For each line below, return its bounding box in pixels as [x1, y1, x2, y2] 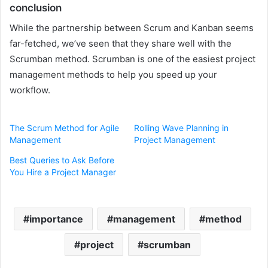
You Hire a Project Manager [10, 166, 116, 177]
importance [29, 212, 83, 225]
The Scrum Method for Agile [10, 122, 119, 133]
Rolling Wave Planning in [134, 122, 229, 133]
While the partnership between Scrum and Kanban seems [10, 22, 254, 33]
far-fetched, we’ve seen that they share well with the [10, 37, 232, 49]
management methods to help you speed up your [10, 68, 217, 80]
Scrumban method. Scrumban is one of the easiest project [10, 53, 255, 65]
